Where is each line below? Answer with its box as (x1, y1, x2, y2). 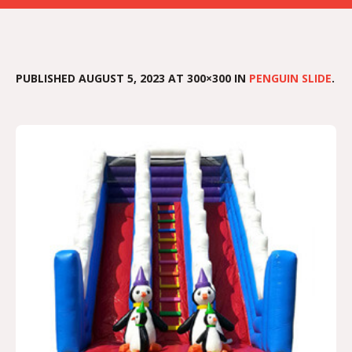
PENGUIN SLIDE (249, 71, 332, 86)
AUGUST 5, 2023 (79, 71, 165, 86)
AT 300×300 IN (165, 71, 249, 86)
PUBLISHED (16, 71, 79, 86)
